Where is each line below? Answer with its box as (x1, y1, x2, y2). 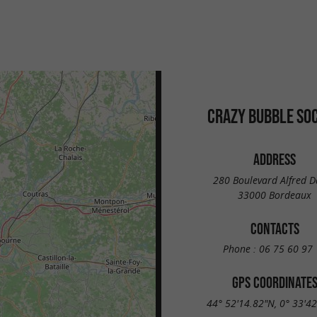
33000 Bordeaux (238, 188, 311, 202)
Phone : (222, 242, 259, 256)
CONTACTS (250, 219, 299, 237)
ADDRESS (253, 151, 296, 168)
